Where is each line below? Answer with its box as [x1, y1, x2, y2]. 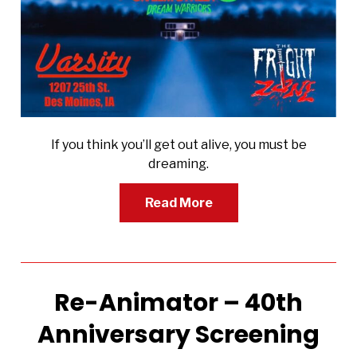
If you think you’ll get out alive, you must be [50, 137, 307, 153]
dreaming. [148, 156, 209, 172]
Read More [144, 195, 213, 211]
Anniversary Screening [37, 318, 320, 352]
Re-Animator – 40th [54, 286, 303, 320]
